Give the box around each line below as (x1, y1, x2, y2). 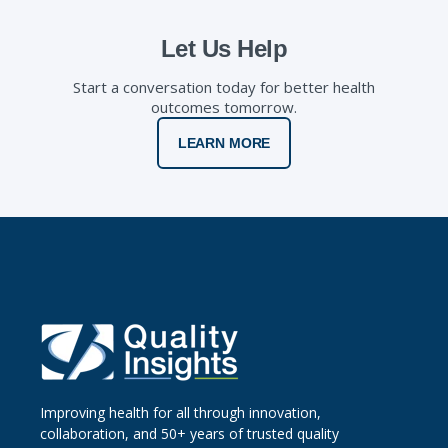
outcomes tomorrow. (151, 97, 297, 118)
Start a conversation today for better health (73, 77, 375, 98)
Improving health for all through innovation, (40, 403, 321, 423)
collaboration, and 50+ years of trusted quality (40, 424, 339, 444)
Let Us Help (160, 35, 288, 63)
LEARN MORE (177, 135, 271, 152)
